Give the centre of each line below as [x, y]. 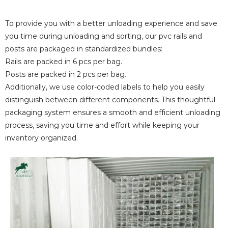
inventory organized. [41, 138]
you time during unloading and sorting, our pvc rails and [104, 36]
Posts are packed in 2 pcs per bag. [66, 74]
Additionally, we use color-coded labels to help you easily [105, 87]
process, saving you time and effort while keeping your [102, 125]
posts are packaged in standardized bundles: [84, 49]
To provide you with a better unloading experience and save [111, 23]
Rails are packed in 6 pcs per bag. [64, 62]
